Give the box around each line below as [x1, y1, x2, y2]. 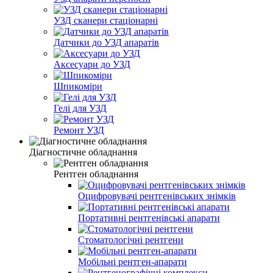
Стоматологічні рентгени [78, 234, 183, 245]
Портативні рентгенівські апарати [78, 212, 220, 223]
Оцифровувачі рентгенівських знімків [78, 190, 236, 201]
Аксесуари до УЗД [54, 58, 130, 69]
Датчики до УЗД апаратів [54, 37, 159, 48]
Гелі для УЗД [54, 102, 107, 113]
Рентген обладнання [54, 168, 138, 179]
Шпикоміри [54, 80, 102, 91]
